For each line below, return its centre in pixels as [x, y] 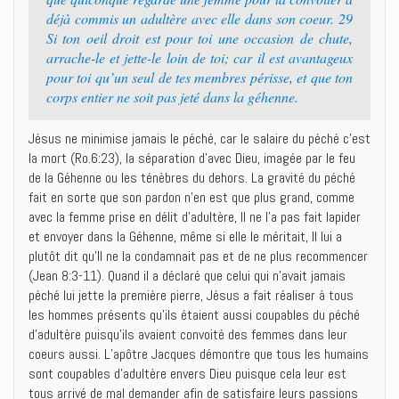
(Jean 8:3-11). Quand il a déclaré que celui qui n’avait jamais [187, 276]
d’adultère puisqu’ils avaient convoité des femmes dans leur [188, 334]
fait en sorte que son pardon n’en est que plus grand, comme [191, 197]
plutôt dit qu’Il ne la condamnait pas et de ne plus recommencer [198, 256]
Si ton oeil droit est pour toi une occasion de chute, [199, 38]
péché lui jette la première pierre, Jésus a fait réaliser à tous [191, 295]
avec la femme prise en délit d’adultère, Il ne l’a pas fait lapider [195, 217]
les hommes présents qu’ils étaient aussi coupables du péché [194, 315]
